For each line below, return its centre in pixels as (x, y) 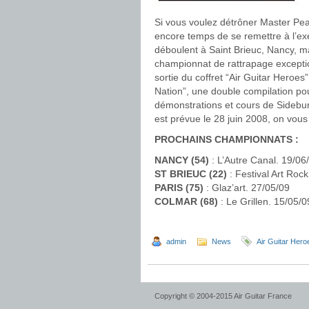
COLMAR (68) (188, 201)
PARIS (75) (179, 188)
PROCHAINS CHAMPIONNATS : (227, 139)
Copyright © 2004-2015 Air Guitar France (223, 296)
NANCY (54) (182, 160)
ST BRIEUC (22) (191, 174)
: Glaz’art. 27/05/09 (247, 188)
